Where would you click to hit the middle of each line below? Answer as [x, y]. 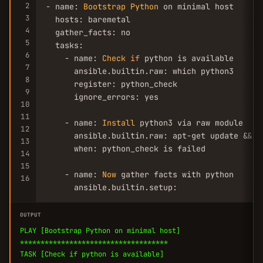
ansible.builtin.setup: [112, 187]
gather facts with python [175, 174]
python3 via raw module [189, 123]
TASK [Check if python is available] [92, 254]
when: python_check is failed [126, 149]
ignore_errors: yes [102, 97]
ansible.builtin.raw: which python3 [140, 71]
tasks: [65, 45]
